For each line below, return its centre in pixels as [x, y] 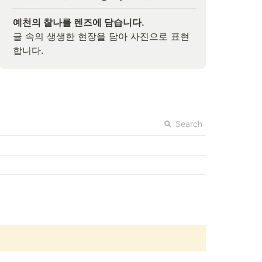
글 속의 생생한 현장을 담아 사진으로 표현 [101, 36]
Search [189, 124]
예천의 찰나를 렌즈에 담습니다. [78, 22]
